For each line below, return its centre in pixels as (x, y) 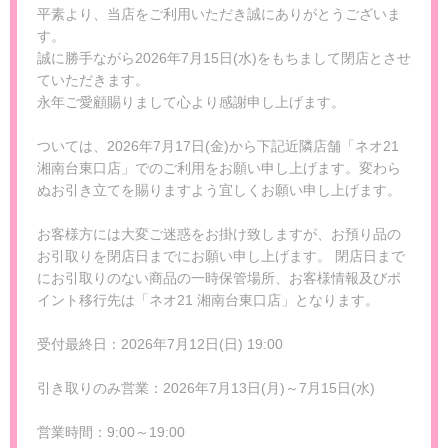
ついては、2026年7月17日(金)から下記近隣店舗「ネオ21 (218, 145)
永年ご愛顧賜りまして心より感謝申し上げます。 (191, 101)
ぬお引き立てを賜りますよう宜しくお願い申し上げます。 (219, 189)
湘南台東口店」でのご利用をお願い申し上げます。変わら (219, 167)
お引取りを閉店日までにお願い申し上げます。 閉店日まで (221, 255)
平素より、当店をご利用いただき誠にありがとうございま (219, 13)
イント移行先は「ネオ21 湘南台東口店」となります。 (208, 299)
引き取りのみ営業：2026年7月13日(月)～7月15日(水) (206, 387)
